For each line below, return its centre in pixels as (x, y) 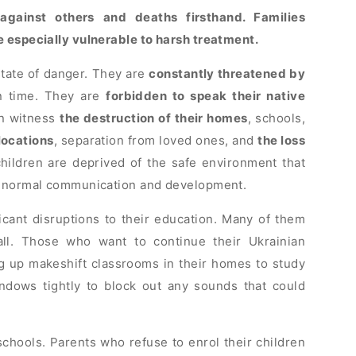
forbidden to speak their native (205, 96)
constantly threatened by (227, 74)
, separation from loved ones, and (156, 141)
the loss (281, 141)
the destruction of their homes (154, 118)
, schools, (277, 118)
